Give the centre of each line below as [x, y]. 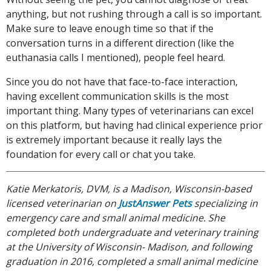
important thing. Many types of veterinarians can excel [130, 111]
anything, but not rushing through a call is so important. [134, 14]
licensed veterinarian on [62, 204]
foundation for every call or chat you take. [101, 155]
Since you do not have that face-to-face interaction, [122, 82]
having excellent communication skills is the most [117, 96]
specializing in [225, 204]
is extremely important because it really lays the [114, 140]
